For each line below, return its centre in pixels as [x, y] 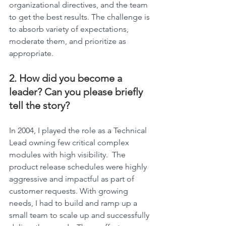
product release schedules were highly [79, 167]
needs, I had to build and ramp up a [74, 203]
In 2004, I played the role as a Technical [79, 131]
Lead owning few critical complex [70, 143]
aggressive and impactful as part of [73, 179]
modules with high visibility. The [68, 155]
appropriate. [31, 53]
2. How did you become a [67, 78]
